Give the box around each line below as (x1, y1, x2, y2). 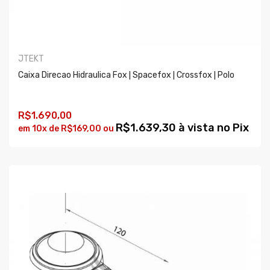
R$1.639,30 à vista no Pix (116, 121, 249, 135)
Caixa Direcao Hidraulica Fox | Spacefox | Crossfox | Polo (18, 70, 234, 81)
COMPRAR (29, 145, 68, 155)
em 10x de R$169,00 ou (18, 124, 116, 134)
